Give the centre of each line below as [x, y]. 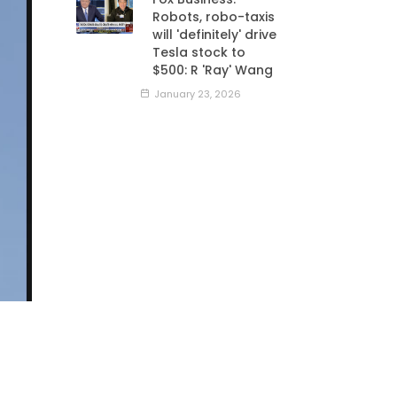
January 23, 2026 [196, 93]
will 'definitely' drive [214, 35]
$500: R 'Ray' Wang [213, 70]
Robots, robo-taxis [214, 17]
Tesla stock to [199, 53]
